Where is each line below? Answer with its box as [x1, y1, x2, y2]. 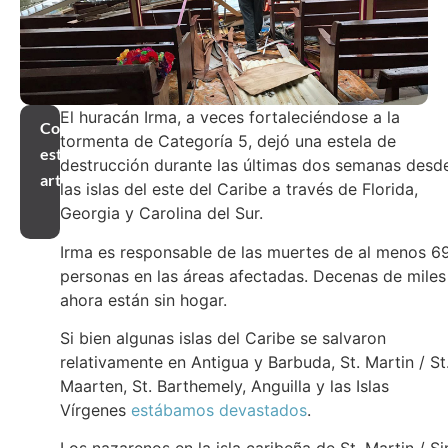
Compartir [40, 118, 114, 138]
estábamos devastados [131, 400, 307, 421]
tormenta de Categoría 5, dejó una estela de [60, 131, 396, 152]
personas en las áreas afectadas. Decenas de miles [60, 265, 446, 286]
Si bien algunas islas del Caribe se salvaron [60, 328, 386, 349]
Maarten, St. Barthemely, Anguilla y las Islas [60, 376, 389, 397]
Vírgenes [60, 400, 131, 421]
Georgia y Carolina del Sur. [60, 203, 263, 224]
